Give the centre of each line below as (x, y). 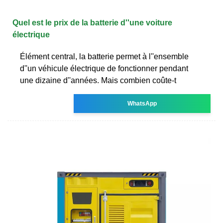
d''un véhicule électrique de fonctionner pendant (104, 68)
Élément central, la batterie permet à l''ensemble (104, 56)
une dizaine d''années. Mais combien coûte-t (98, 80)
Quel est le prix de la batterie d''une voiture (92, 22)
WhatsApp (142, 103)
